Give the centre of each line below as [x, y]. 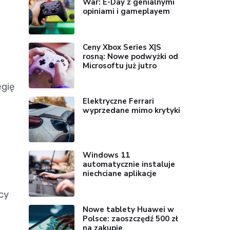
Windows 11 [107, 155]
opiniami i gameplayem [127, 12]
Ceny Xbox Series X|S [122, 47]
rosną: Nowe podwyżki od [131, 56]
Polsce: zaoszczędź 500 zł [131, 218]
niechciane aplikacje [120, 174]
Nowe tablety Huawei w [129, 209]
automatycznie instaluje [129, 165]
